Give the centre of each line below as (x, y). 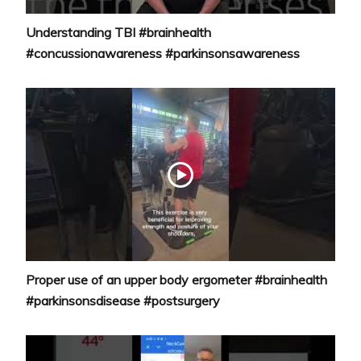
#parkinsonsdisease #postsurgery (123, 301)
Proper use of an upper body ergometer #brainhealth (177, 280)
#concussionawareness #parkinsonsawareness (163, 53)
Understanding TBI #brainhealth (119, 32)
